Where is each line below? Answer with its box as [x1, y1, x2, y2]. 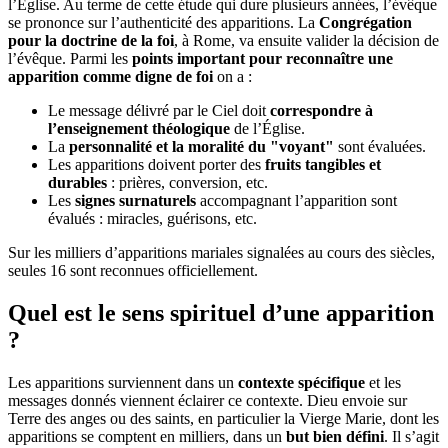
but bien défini [286, 427, 384, 445]
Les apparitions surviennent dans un [8, 373, 238, 391]
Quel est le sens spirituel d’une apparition [8, 299, 434, 326]
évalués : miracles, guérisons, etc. [48, 209, 261, 227]
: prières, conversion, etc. [107, 173, 272, 191]
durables [48, 173, 107, 191]
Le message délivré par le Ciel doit [48, 101, 270, 119]
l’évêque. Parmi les [8, 49, 132, 67]
